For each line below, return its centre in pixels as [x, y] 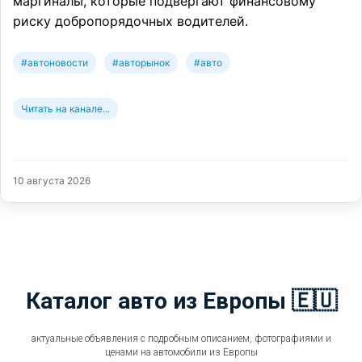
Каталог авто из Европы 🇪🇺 [181, 301]
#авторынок [141, 62]
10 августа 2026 [52, 180]
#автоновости [55, 62]
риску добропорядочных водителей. [130, 21]
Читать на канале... [65, 108]
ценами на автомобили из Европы [181, 352]
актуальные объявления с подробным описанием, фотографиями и [181, 338]
